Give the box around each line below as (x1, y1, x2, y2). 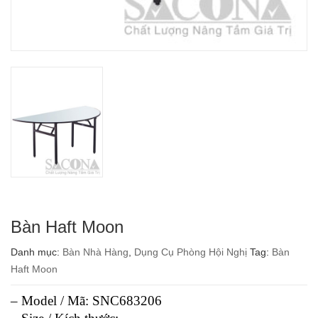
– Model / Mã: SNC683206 (11, 292, 162, 308)
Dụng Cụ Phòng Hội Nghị (134, 246, 247, 258)
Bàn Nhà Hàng (62, 246, 128, 258)
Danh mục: (11, 246, 62, 258)
